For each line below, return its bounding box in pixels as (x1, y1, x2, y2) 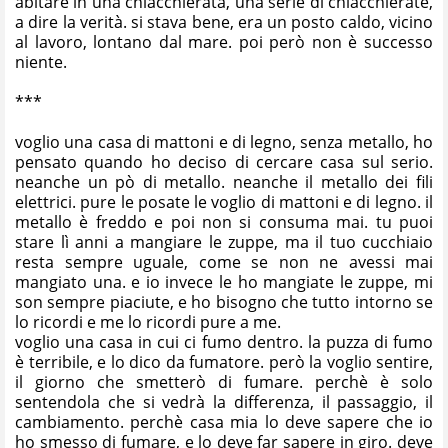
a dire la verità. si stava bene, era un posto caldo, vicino (15, 10, 433, 33)
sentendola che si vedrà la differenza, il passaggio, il (15, 390, 433, 413)
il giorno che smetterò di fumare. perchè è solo (15, 370, 433, 393)
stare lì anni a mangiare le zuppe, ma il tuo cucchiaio (15, 230, 433, 253)
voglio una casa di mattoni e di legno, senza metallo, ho (15, 130, 433, 153)
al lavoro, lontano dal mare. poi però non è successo (15, 30, 433, 53)
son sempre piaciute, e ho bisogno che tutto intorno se (15, 290, 433, 313)
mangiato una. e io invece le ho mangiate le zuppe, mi (15, 270, 433, 293)
